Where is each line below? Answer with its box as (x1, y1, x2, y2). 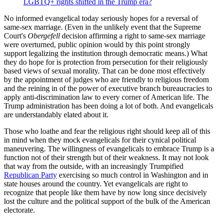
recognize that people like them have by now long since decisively (4, 188, 207, 197)
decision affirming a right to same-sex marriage (60, 31, 205, 40)
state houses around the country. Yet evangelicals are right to (4, 179, 188, 188)
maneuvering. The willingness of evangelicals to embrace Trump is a (4, 144, 214, 153)
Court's (4, 31, 28, 40)
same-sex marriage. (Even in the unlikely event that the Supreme (4, 22, 201, 31)
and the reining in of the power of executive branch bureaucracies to (4, 84, 212, 92)
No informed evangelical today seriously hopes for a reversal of (4, 14, 198, 22)
